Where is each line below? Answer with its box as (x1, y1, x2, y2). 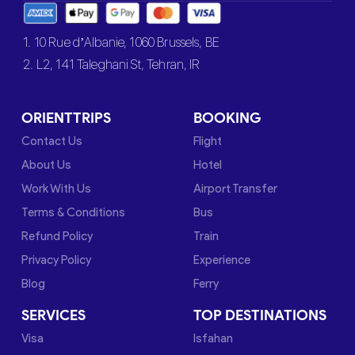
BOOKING (193, 109, 261, 127)
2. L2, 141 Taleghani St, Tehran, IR (23, 57, 200, 72)
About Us (21, 158, 72, 172)
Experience (193, 253, 250, 267)
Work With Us (21, 181, 92, 196)
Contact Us (21, 134, 83, 148)
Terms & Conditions (21, 205, 126, 219)
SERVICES (21, 307, 86, 324)
